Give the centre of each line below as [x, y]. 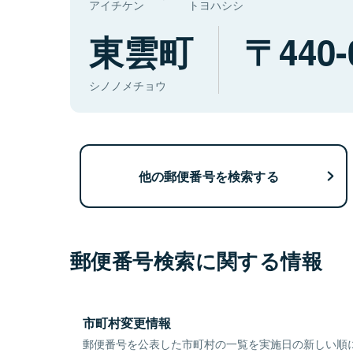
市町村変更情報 [127, 323]
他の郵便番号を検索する [208, 176]
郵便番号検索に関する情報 [197, 261]
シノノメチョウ [128, 85]
